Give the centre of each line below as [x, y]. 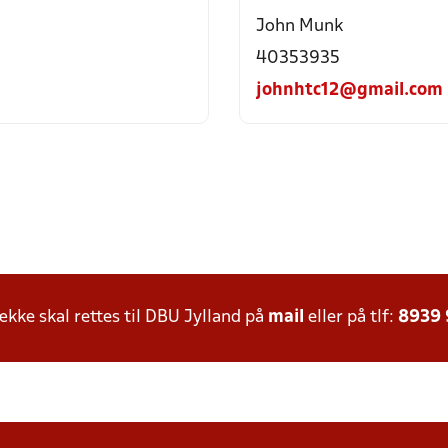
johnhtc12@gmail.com [349, 90]
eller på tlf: [351, 317]
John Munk [299, 26]
